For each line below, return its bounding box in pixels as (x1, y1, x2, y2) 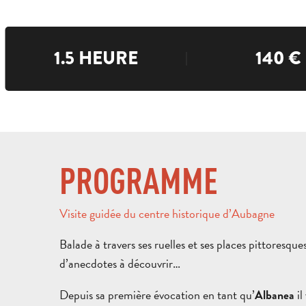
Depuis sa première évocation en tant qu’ (59, 285, 255, 304)
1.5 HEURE (54, 45, 139, 72)
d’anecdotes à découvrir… (59, 254, 180, 273)
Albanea (255, 286, 294, 304)
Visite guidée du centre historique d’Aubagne (59, 204, 275, 223)
